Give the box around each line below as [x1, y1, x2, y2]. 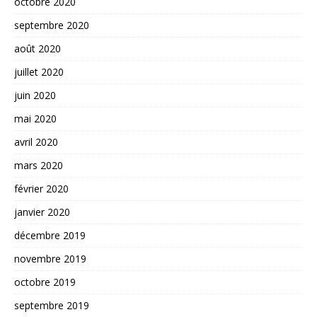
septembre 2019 [14, 298, 89, 312]
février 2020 [14, 181, 69, 195]
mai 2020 [14, 111, 57, 125]
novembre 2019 [14, 251, 86, 265]
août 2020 [14, 41, 61, 55]
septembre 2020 [14, 18, 89, 32]
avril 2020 [14, 134, 58, 149]
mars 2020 [14, 158, 63, 172]
